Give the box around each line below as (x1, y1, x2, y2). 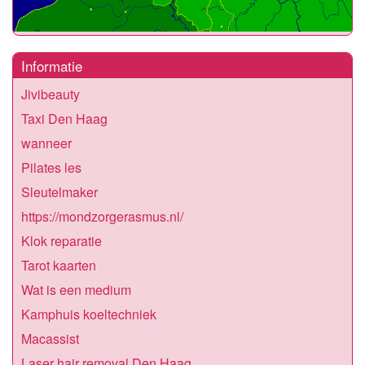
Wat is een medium (21, 280, 131, 300)
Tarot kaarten (21, 256, 96, 275)
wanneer (21, 134, 72, 153)
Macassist (21, 329, 79, 349)
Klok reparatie (21, 231, 102, 251)
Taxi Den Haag (21, 109, 108, 129)
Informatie (21, 55, 82, 77)
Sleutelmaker (21, 182, 98, 202)
